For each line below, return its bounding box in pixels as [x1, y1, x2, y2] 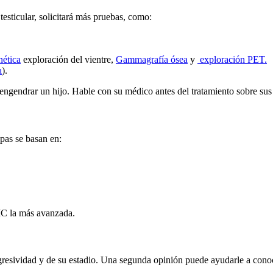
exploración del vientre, [21, 54, 116, 65]
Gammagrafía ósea [116, 54, 188, 65]
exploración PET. [197, 54, 267, 65]
